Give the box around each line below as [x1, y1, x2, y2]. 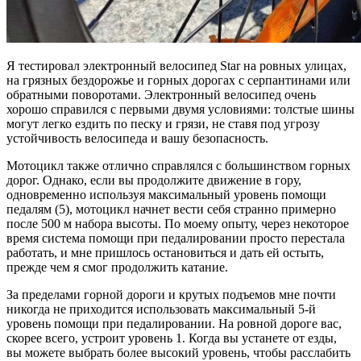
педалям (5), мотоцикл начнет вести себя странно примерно [6, 201, 336, 216]
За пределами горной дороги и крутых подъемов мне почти [6, 287, 336, 301]
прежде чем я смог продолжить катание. [6, 259, 228, 274]
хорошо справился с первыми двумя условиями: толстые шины [6, 102, 355, 116]
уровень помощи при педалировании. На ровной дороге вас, [6, 316, 342, 330]
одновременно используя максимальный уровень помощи [6, 187, 326, 201]
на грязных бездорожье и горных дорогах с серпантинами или [6, 73, 351, 87]
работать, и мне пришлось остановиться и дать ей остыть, [6, 245, 324, 259]
